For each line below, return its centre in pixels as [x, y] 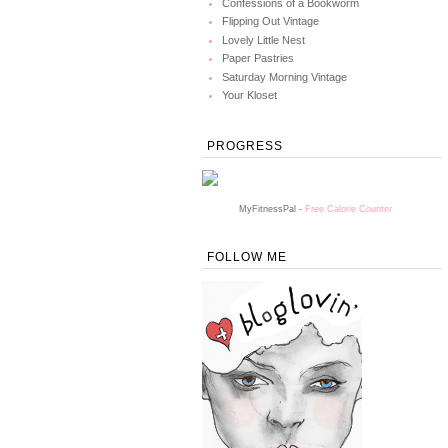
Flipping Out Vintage [270, 21]
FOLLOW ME [247, 256]
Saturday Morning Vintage [284, 76]
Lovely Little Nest [263, 39]
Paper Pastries [258, 58]
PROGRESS [245, 145]
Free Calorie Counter [348, 208]
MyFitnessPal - [271, 208]
